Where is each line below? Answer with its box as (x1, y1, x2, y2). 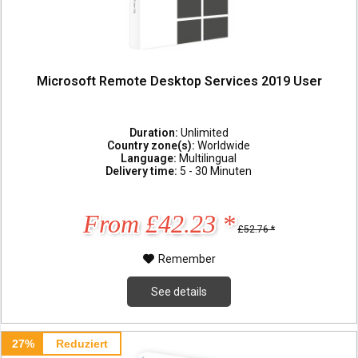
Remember (157, 252, 216, 265)
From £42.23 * (83, 209, 236, 238)
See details (151, 284, 208, 298)
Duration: (129, 125, 181, 139)
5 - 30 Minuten (180, 164, 253, 177)
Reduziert (55, 337, 108, 351)
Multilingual (179, 151, 237, 165)
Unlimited (180, 125, 229, 139)
